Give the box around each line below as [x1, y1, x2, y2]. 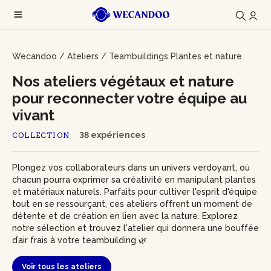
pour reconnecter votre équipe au [12, 90, 247, 107]
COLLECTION [12, 131, 70, 140]
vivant [12, 106, 54, 124]
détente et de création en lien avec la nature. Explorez [12, 211, 238, 221]
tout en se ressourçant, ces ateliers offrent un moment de [12, 199, 252, 209]
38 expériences [79, 130, 145, 140]
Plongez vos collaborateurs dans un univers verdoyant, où [12, 163, 250, 172]
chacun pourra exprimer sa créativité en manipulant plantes [12, 175, 256, 184]
